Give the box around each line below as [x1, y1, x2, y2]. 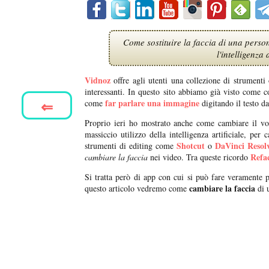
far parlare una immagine [105, 97, 199, 110]
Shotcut [176, 139, 205, 153]
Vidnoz [85, 74, 110, 87]
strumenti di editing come [85, 140, 174, 152]
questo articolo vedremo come [85, 183, 189, 195]
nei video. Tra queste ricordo [148, 151, 248, 163]
